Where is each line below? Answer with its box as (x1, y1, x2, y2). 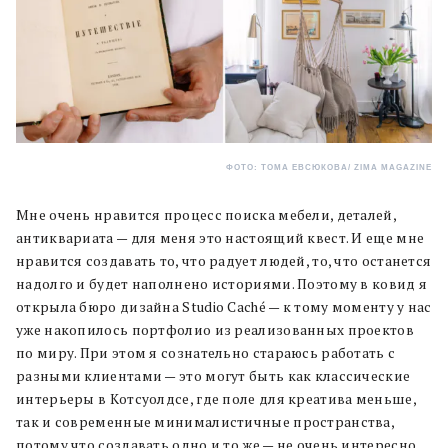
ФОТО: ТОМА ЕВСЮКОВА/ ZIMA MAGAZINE (226, 162, 432, 172)
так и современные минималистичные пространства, (16, 412, 395, 431)
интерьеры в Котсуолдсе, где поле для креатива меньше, (16, 389, 416, 408)
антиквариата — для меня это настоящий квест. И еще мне (16, 228, 425, 247)
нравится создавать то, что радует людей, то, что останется (16, 251, 432, 270)
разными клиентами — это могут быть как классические (16, 366, 411, 385)
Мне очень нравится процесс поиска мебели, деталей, (16, 205, 396, 224)
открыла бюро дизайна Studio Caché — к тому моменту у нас (16, 297, 432, 316)
